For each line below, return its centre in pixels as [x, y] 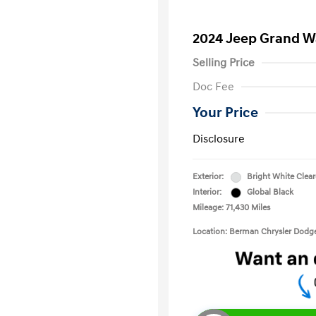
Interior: [207, 192]
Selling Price [224, 63]
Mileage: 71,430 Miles [231, 208]
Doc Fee [213, 87]
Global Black [270, 192]
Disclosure [219, 139]
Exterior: [208, 177]
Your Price [225, 113]
